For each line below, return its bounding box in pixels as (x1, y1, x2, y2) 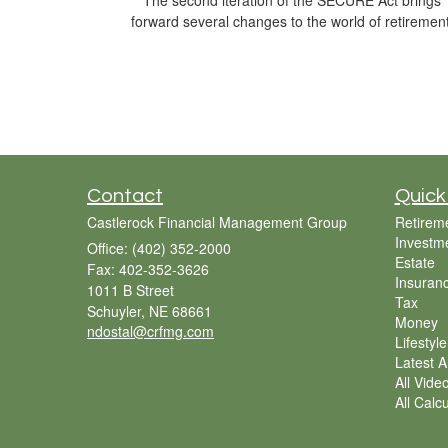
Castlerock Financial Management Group (87, 212, 347, 233)
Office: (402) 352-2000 (87, 238, 231, 259)
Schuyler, (87, 301, 145, 322)
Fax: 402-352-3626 (87, 259, 209, 280)
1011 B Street (87, 280, 174, 301)
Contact (87, 186, 163, 207)
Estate (394, 252, 435, 273)
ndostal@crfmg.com (87, 321, 214, 342)
